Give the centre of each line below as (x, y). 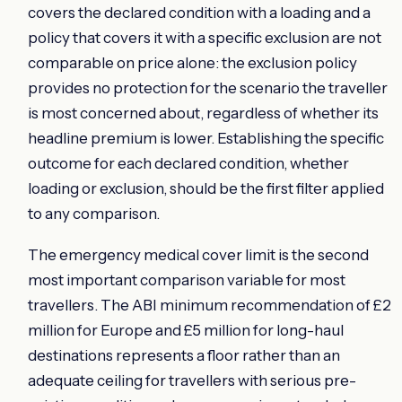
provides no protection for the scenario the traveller (208, 87)
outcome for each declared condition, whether (188, 163)
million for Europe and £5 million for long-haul (186, 330)
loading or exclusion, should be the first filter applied (206, 188)
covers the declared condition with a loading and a (199, 12)
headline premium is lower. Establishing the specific (206, 138)
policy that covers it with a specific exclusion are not (205, 37)
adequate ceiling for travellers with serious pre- (192, 380)
